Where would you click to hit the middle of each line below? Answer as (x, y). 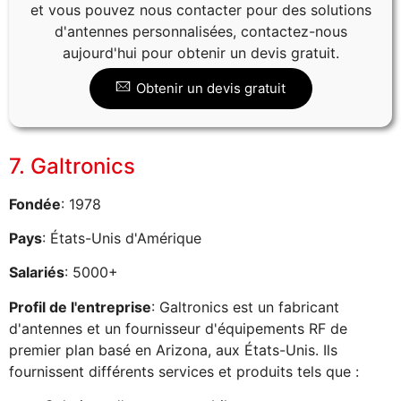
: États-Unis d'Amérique (122, 239)
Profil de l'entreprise (80, 307)
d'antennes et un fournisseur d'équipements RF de (178, 328)
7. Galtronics (72, 166)
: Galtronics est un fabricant (245, 307)
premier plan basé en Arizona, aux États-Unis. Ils (173, 350)
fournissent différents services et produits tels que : (184, 371)
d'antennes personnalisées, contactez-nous (200, 32)
